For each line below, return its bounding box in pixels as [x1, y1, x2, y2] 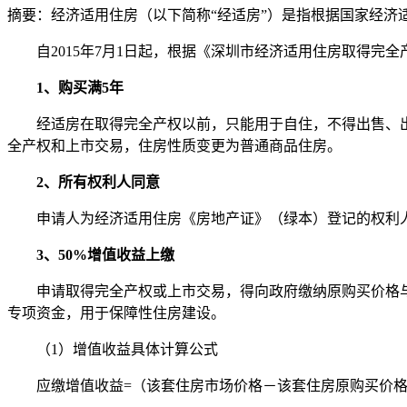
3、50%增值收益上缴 [36, 246, 174, 263]
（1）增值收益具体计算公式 [36, 341, 218, 357]
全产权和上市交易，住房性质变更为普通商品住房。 [7, 137, 342, 154]
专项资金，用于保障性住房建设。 [7, 304, 225, 321]
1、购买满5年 [36, 79, 124, 95]
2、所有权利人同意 [36, 174, 160, 190]
